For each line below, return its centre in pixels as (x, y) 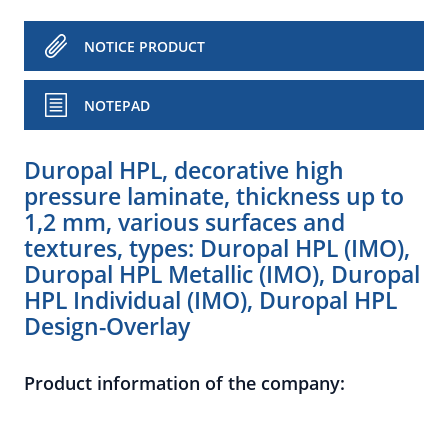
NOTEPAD (117, 105)
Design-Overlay (107, 326)
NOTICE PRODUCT (144, 46)
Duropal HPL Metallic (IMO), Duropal (222, 274)
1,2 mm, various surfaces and (184, 222)
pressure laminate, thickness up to (214, 196)
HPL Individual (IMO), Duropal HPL (210, 300)
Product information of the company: (184, 383)
